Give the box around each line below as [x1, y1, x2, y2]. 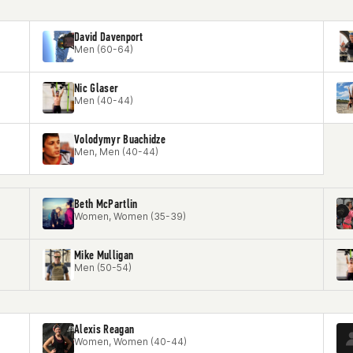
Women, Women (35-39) [74, 210, 186, 222]
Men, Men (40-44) [74, 146, 158, 158]
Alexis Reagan [74, 321, 135, 336]
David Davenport [74, 29, 143, 44]
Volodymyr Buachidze [74, 132, 166, 147]
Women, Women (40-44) [74, 336, 187, 347]
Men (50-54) [74, 262, 132, 273]
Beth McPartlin [74, 196, 138, 211]
